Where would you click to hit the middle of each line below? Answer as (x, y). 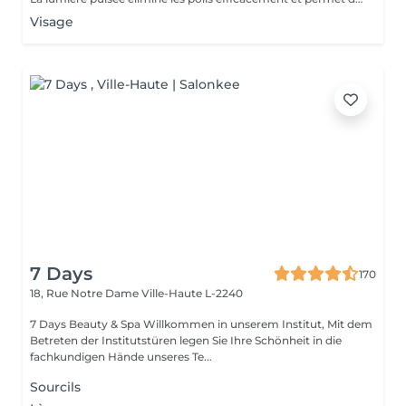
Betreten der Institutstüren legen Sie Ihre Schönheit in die (186, 340)
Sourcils (55, 387)
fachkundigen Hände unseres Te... (121, 357)
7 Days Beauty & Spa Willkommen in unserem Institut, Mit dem (87, 324)
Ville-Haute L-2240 (192, 293)
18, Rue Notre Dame (86, 293)
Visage (52, 22)
